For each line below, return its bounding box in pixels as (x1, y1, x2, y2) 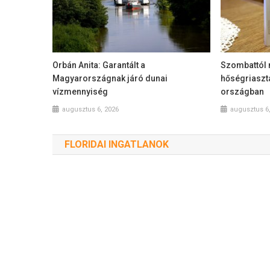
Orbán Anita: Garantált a (52, 60, 146, 70)
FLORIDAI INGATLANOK (64, 138, 169, 150)
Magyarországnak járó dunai (52, 73, 168, 83)
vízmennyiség (52, 86, 108, 96)
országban (220, 86, 264, 96)
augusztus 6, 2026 (62, 105, 119, 113)
